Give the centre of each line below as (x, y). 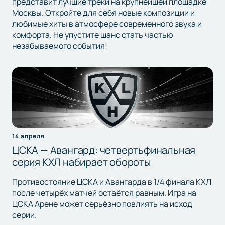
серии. (24, 215)
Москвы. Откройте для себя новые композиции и (103, 13)
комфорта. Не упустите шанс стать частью (93, 35)
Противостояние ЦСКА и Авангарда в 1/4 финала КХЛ (112, 182)
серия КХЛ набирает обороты (81, 162)
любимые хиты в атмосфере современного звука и (107, 24)
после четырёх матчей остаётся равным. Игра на (104, 193)
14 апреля (28, 136)
